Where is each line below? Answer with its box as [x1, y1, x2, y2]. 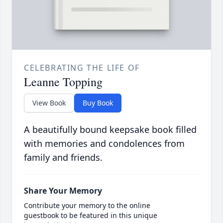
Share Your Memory [24, 185, 102, 197]
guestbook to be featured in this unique [24, 211, 157, 221]
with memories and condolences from [24, 137, 185, 150]
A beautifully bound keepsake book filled [24, 123, 197, 136]
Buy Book [83, 98, 113, 108]
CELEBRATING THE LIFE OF [24, 62, 140, 74]
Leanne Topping [24, 74, 103, 90]
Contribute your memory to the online [24, 201, 150, 211]
